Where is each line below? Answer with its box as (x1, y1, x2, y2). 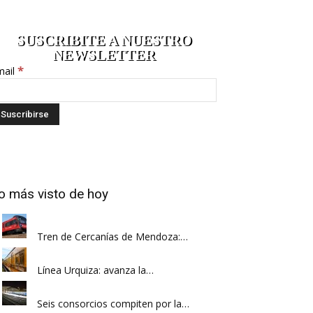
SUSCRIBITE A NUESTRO (15, 31, 191, 49)
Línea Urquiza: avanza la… (37, 263, 154, 277)
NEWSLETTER (52, 46, 155, 64)
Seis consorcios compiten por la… (37, 296, 189, 310)
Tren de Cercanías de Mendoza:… (37, 229, 188, 243)
